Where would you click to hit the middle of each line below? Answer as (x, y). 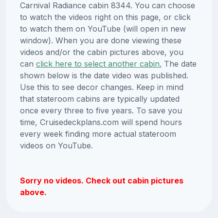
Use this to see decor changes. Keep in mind (101, 87)
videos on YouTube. (56, 146)
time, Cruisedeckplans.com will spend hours (101, 122)
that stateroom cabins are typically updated (100, 99)
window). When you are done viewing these (100, 41)
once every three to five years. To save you (101, 111)
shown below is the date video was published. (104, 76)
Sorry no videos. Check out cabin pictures (101, 181)
